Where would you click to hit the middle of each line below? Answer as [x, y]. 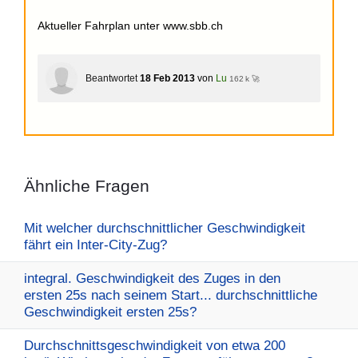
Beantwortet [111, 78]
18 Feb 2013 [167, 78]
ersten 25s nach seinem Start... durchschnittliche [171, 295]
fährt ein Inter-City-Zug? [95, 245]
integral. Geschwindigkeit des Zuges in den [152, 278]
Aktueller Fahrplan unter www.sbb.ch [130, 26]
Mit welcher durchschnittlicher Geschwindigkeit [165, 228]
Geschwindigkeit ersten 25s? [110, 312]
